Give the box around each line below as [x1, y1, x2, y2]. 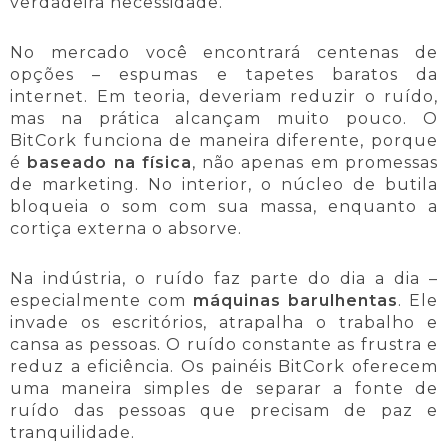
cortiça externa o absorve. [10, 219, 242, 239]
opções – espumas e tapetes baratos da [10, 65, 438, 85]
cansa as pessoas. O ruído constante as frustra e [10, 335, 438, 355]
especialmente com [10, 291, 193, 311]
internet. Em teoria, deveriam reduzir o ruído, [10, 87, 438, 107]
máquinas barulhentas [193, 291, 398, 311]
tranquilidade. [10, 423, 135, 443]
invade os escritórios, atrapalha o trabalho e [10, 313, 438, 333]
